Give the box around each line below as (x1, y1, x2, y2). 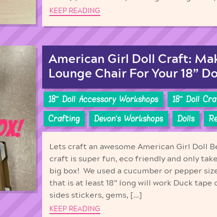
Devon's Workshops (94, 113, 163, 124)
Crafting (48, 113, 80, 124)
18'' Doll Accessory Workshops (48, 94, 158, 105)
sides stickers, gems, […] (49, 191, 142, 199)
